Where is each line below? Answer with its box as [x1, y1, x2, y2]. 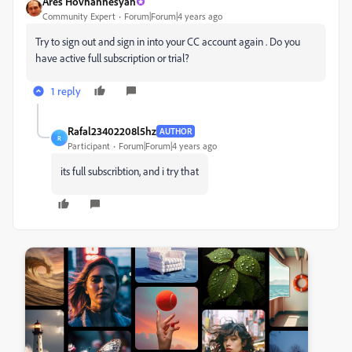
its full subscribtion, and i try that [60, 164, 199, 178]
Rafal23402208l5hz [68, 124, 156, 138]
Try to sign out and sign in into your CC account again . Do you [35, 35, 300, 49]
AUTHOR [159, 125, 192, 137]
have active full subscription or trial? [35, 51, 189, 65]
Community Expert [42, 10, 115, 23]
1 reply [51, 84, 81, 98]
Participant [68, 140, 110, 152]
